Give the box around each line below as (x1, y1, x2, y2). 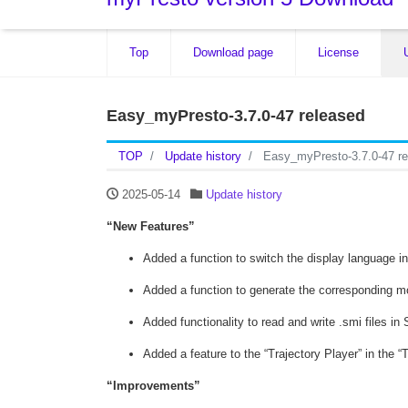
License (318, 46, 359, 60)
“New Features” (107, 219, 195, 234)
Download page (193, 46, 273, 60)
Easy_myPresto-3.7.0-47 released (107, 107, 365, 126)
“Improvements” (107, 379, 200, 393)
